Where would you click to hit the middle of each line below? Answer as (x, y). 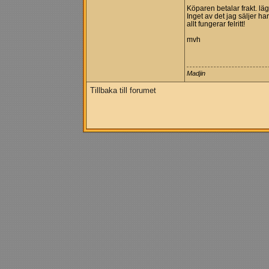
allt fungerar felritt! (216, 24)
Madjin (196, 73)
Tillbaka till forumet (123, 90)
